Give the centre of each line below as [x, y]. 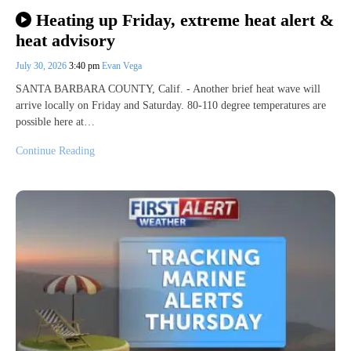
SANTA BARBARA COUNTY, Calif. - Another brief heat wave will [168, 89]
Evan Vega [122, 65]
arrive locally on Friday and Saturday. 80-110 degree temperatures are [171, 105]
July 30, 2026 [42, 65]
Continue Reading [55, 150]
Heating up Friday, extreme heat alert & [185, 20]
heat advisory [65, 40]
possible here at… [55, 121]
